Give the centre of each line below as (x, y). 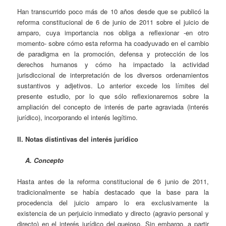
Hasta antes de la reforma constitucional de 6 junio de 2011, (113, 181)
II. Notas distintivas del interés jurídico (78, 139)
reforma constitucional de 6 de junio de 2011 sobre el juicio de (113, 22)
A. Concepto (45, 160)
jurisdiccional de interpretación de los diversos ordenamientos (113, 75)
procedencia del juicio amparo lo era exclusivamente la (113, 202)
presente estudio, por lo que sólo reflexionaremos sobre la (113, 96)
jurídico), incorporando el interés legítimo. (78, 118)
